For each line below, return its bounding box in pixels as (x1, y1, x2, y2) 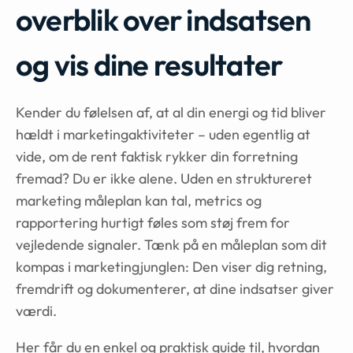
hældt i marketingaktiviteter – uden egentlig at (16, 125, 310, 143)
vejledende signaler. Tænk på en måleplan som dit (16, 236, 327, 254)
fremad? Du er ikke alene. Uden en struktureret (16, 169, 312, 188)
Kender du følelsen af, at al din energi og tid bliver (16, 103, 326, 121)
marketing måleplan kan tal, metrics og (16, 191, 262, 210)
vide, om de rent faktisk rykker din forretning (16, 147, 298, 165)
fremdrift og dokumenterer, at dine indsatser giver (16, 280, 334, 298)
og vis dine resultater (16, 46, 283, 84)
